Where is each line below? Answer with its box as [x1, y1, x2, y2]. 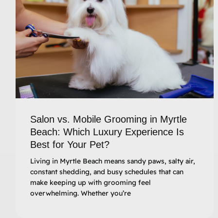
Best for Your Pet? [30, 139, 109, 150]
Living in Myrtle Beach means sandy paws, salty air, [30, 156, 195, 165]
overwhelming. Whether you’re [30, 188, 131, 198]
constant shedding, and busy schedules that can [30, 167, 183, 176]
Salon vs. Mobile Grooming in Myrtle [30, 113, 187, 125]
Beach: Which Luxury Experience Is [30, 126, 184, 137]
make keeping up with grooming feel [30, 178, 151, 187]
